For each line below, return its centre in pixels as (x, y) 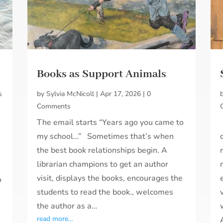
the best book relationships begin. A (102, 150)
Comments (54, 106)
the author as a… (67, 206)
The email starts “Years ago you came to (110, 122)
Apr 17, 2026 (120, 94)
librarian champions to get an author (102, 164)
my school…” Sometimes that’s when (105, 136)
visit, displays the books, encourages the (110, 178)
